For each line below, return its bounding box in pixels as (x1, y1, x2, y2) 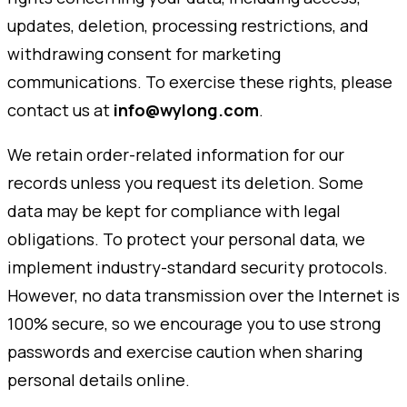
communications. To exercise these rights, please (7, 71, 392, 94)
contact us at (7, 99, 114, 122)
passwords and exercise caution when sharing (7, 341, 362, 363)
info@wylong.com (114, 99, 259, 122)
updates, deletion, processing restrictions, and (7, 15, 369, 37)
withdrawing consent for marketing (7, 43, 281, 65)
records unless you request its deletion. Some (7, 172, 363, 194)
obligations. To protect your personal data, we (7, 228, 365, 251)
